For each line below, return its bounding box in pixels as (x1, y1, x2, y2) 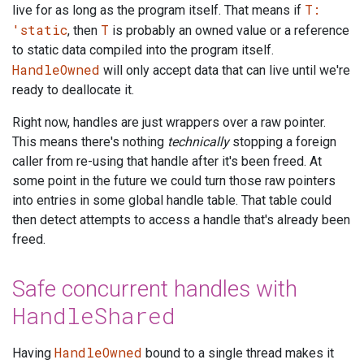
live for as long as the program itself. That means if (12, 2, 305, 18)
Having (12, 344, 54, 361)
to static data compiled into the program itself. (12, 41, 274, 58)
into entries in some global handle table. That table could (12, 192, 331, 208)
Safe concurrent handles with (12, 275, 297, 302)
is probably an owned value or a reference (109, 22, 349, 38)
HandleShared (12, 300, 175, 331)
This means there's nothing (12, 133, 167, 149)
